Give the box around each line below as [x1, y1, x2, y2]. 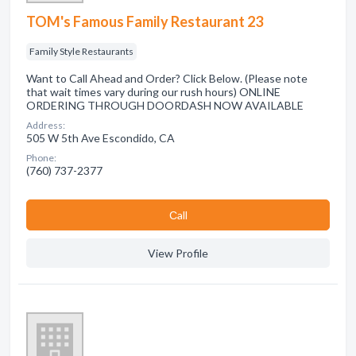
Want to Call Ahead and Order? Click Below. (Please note [26, 72, 308, 85]
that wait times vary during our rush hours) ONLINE [26, 85, 281, 99]
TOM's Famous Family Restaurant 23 [26, 13, 263, 30]
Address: [26, 119, 65, 131]
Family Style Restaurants [29, 45, 133, 57]
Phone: [26, 152, 56, 164]
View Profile [148, 246, 208, 260]
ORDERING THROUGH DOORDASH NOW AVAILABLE [26, 99, 304, 112]
